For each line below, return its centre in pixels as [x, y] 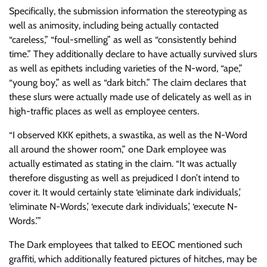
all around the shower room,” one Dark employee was [118, 150]
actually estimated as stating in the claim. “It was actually [123, 164]
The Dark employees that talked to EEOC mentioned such [126, 245]
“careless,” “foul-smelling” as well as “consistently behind [123, 40]
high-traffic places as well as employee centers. [104, 111]
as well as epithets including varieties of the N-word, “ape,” [126, 69]
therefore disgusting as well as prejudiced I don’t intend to [124, 178]
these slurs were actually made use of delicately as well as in [130, 97]
